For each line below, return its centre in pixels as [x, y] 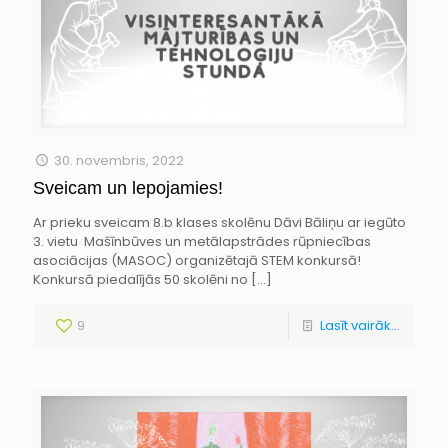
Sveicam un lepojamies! [128, 187]
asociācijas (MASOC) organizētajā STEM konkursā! [197, 260]
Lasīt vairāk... [360, 325]
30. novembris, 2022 [119, 160]
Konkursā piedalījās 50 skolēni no [140, 279]
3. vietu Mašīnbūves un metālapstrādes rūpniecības [202, 241]
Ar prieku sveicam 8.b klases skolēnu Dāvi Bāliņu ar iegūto [219, 222]
